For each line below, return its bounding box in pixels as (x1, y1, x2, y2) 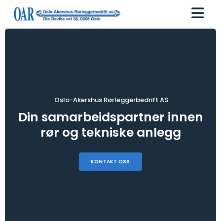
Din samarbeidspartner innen (18, 109, 203, 126)
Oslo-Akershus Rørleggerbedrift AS (54, 95, 168, 105)
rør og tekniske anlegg (40, 124, 181, 142)
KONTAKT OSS (91, 158, 130, 166)
